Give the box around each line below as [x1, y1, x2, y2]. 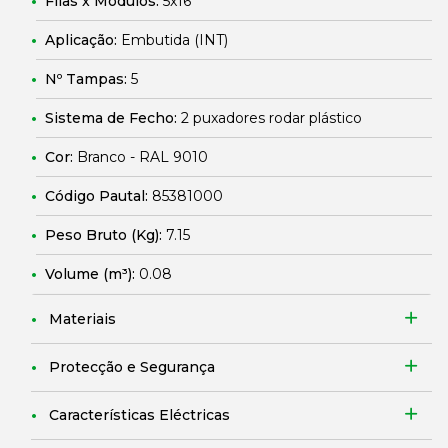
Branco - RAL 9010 [77, 148, 208, 166]
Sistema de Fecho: [45, 109, 181, 127]
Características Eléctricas [49, 406, 230, 424]
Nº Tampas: [45, 70, 131, 88]
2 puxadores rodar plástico [181, 109, 362, 127]
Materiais [49, 310, 116, 328]
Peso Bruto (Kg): [45, 226, 166, 244]
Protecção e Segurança [49, 358, 215, 376]
